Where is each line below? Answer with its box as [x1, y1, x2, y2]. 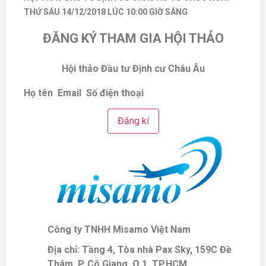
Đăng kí [117, 115, 149, 126]
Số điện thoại [86, 87, 144, 99]
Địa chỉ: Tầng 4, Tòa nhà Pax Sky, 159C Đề [47, 243, 232, 255]
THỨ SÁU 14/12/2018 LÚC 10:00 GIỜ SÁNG [24, 7, 188, 17]
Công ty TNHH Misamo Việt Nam [47, 223, 191, 235]
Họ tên [24, 87, 53, 99]
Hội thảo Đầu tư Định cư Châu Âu [61, 63, 205, 75]
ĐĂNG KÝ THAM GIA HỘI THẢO [42, 31, 224, 46]
